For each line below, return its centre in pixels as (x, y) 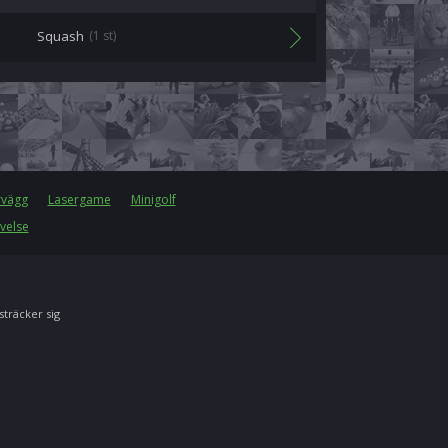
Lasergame (79, 199)
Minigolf (153, 199)
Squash (60, 36)
